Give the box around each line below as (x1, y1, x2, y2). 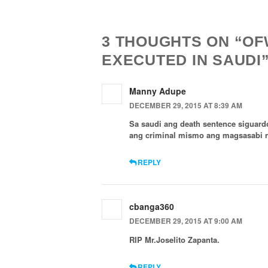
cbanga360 (129, 200, 174, 213)
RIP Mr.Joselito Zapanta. (129, 234, 220, 246)
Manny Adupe (129, 84, 186, 97)
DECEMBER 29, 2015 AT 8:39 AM (129, 99, 242, 111)
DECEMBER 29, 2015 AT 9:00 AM (129, 215, 242, 227)
